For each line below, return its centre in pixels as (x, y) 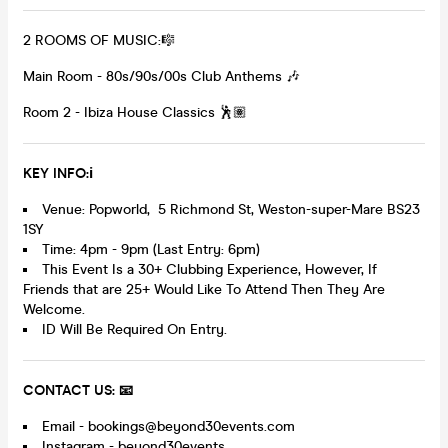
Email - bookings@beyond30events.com (168, 426)
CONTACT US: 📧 (78, 390)
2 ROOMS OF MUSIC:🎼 (99, 40)
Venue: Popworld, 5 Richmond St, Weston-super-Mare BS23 (231, 209)
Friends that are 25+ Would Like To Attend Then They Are (204, 289)
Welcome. (54, 309)
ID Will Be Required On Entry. (134, 329)
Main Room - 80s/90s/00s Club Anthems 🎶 (161, 76)
